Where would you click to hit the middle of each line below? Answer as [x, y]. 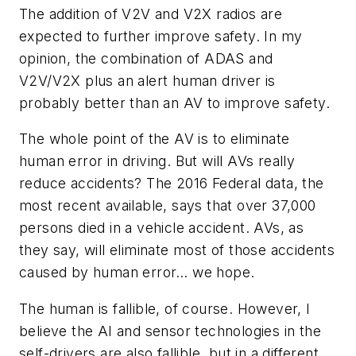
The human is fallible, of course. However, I [165, 308]
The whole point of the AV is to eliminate [155, 139]
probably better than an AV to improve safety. [174, 103]
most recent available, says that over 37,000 [168, 206]
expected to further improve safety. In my [161, 36]
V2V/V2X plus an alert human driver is [147, 80]
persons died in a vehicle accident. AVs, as [162, 228]
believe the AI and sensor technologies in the [170, 331]
